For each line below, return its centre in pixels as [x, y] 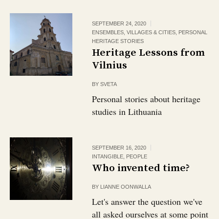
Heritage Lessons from [149, 53]
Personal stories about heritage [146, 99]
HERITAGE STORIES [118, 41]
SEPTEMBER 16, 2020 [119, 148]
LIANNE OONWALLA [126, 187]
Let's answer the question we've [147, 201]
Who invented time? [141, 168]
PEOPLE [137, 156]
